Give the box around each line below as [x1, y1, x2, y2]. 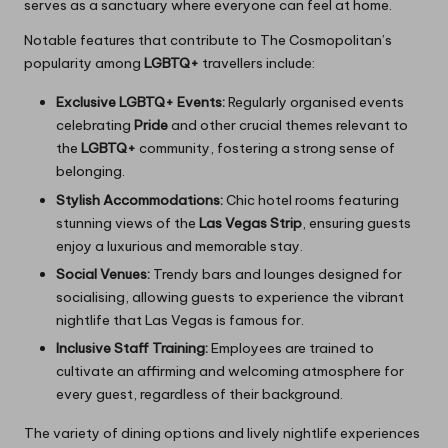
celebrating [56, 116, 134, 135]
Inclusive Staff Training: [56, 338, 208, 357]
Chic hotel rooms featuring [223, 190, 399, 209]
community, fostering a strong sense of [136, 139, 395, 158]
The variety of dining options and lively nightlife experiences [24, 423, 420, 442]
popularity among [24, 54, 144, 73]
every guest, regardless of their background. [56, 384, 343, 403]
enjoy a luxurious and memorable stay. [56, 236, 303, 255]
